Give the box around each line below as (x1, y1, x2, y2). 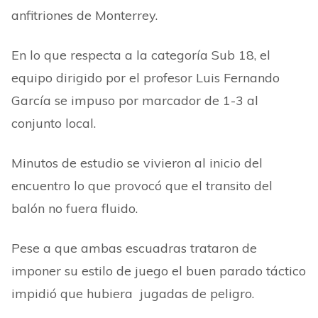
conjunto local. (11, 115, 96, 131)
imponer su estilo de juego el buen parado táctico (11, 263, 306, 279)
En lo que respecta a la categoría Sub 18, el (11, 47, 270, 63)
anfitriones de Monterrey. (11, 7, 158, 23)
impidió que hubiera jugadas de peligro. (11, 285, 254, 302)
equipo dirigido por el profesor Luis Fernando (11, 70, 280, 86)
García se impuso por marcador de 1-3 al (11, 92, 258, 109)
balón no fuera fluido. (11, 200, 141, 216)
